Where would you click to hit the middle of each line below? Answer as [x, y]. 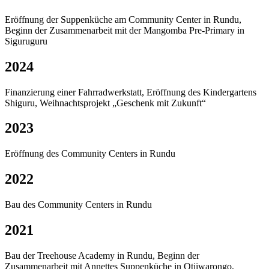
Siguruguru [26, 41]
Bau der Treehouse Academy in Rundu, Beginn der [102, 255]
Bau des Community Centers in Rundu [78, 205]
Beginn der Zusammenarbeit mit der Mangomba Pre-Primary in [125, 30]
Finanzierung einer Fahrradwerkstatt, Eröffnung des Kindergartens [131, 92]
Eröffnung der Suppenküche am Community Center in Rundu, [123, 19]
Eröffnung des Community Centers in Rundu [90, 154]
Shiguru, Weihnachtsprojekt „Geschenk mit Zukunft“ [105, 103]
